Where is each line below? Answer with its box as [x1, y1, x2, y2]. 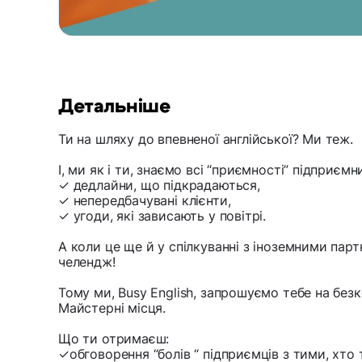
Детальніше [58, 97, 170, 117]
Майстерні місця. [58, 300, 166, 317]
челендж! [58, 254, 116, 271]
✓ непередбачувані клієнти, [58, 192, 231, 209]
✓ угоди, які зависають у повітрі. [58, 208, 267, 225]
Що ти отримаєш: [58, 330, 170, 347]
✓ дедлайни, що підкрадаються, [58, 177, 260, 194]
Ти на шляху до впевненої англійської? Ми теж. [58, 131, 353, 148]
